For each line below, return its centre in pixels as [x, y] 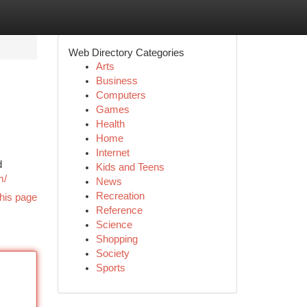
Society [112, 254]
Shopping [116, 239]
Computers [121, 95]
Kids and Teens [130, 167]
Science [114, 225]
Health [110, 124]
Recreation [120, 196]
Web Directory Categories [126, 52]
